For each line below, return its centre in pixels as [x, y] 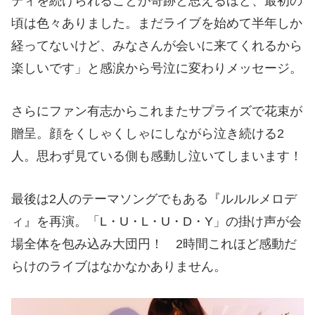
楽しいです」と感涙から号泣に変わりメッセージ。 [157, 69]
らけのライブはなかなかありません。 [119, 266]
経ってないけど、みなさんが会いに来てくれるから [157, 46]
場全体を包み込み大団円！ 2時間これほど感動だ [154, 244]
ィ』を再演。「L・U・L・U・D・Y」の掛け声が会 [156, 221]
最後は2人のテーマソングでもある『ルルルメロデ [154, 199]
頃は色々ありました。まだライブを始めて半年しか [157, 24]
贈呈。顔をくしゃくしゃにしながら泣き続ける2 [148, 134]
